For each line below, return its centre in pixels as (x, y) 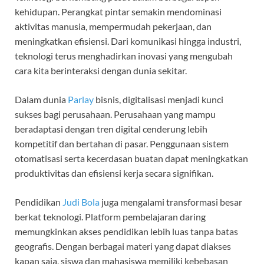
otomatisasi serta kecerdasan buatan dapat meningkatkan (131, 159)
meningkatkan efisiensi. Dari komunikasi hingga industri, (128, 41)
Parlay (81, 100)
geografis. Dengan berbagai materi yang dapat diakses (123, 246)
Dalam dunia (41, 100)
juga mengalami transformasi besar (171, 202)
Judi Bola (81, 202)
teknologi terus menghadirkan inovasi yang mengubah (124, 56)
